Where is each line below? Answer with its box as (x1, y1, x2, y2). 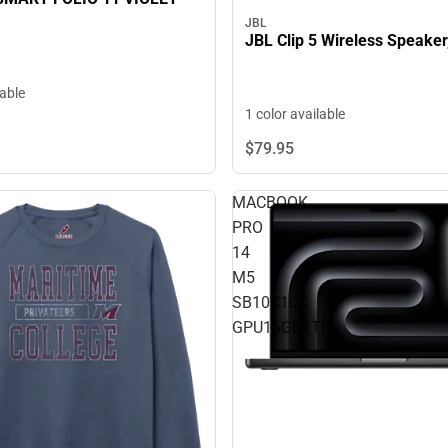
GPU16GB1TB (232, 317, 331, 337)
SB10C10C (232, 292, 308, 312)
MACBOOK (232, 192, 308, 212)
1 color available (245, 105, 345, 122)
